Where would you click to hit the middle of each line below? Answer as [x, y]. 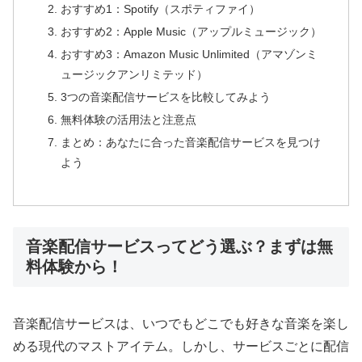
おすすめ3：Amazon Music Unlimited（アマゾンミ [189, 55]
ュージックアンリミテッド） [134, 75]
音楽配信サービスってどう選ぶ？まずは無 [179, 247]
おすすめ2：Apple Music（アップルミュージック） [191, 32]
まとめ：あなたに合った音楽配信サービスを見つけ [190, 142]
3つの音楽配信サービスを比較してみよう [165, 97]
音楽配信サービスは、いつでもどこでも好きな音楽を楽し [181, 324]
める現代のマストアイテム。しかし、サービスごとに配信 [181, 347]
